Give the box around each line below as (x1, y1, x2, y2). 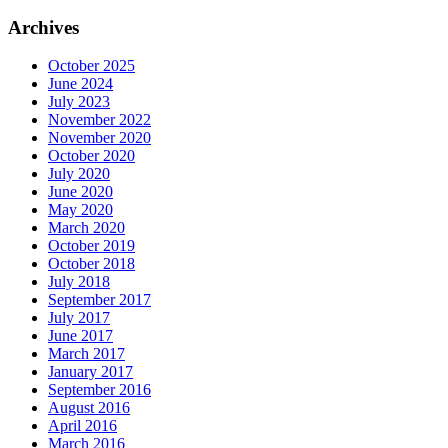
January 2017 (48, 363, 133, 381)
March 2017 (48, 345, 125, 363)
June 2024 (48, 75, 113, 93)
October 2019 (48, 237, 135, 255)
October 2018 (48, 255, 135, 273)
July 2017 (48, 309, 110, 327)
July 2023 (48, 93, 110, 111)
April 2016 (48, 417, 117, 435)
